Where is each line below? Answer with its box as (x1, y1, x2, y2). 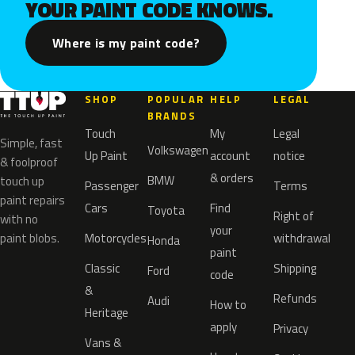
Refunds (273, 289, 317, 307)
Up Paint (84, 147, 128, 165)
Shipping (273, 259, 316, 277)
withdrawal (273, 229, 330, 247)
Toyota (147, 201, 185, 219)
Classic (84, 259, 120, 277)
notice (273, 147, 305, 165)
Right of (273, 207, 314, 225)
